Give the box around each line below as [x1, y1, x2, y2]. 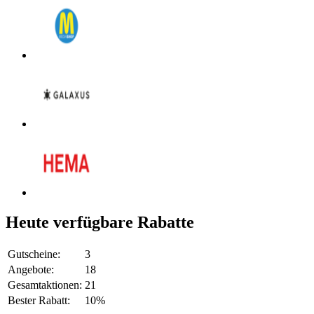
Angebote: [8, 263, 54, 275]
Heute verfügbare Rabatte [6, 212, 194, 231]
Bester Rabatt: [8, 294, 70, 306]
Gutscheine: [8, 247, 60, 260]
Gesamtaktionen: [8, 278, 82, 291]
